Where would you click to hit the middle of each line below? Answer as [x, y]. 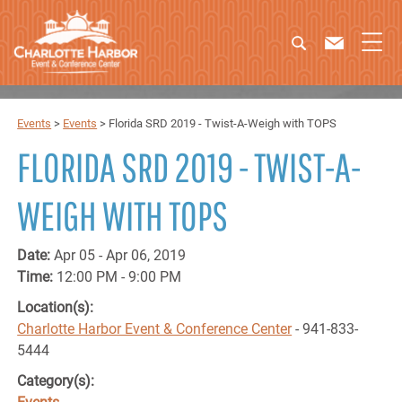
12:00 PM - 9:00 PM [119, 277]
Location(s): [57, 307]
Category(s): [56, 381]
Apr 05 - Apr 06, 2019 [120, 255]
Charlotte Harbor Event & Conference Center [155, 329]
